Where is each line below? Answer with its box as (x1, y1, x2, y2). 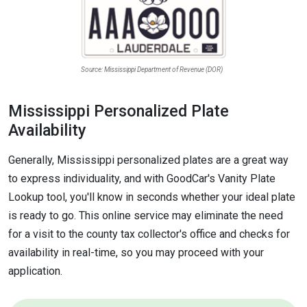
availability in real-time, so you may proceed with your (8, 245, 264, 259)
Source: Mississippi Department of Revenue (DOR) (81, 65, 223, 73)
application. (8, 264, 62, 278)
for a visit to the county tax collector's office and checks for (8, 227, 290, 241)
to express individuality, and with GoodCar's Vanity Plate (8, 171, 275, 185)
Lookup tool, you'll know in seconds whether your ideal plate (8, 190, 295, 204)
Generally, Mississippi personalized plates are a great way (8, 153, 288, 167)
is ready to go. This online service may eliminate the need (8, 208, 283, 222)
